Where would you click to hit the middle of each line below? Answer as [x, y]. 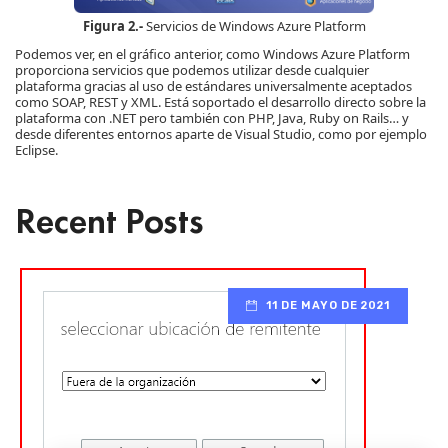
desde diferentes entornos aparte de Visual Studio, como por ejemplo [221, 133]
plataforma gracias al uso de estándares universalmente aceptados [213, 85]
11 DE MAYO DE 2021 [328, 305]
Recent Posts [109, 220]
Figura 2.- [112, 25]
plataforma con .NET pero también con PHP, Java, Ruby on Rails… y [212, 117]
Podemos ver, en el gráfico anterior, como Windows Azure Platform [212, 53]
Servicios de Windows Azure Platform [254, 25]
